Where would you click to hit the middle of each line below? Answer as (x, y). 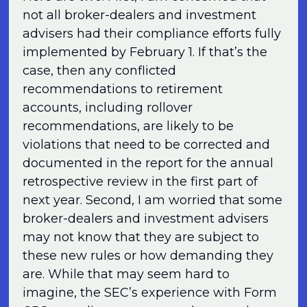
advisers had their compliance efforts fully (152, 33)
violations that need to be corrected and (147, 144)
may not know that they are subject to (141, 237)
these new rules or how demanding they (148, 255)
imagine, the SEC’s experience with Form (150, 292)
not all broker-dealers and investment (140, 15)
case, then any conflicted (100, 70)
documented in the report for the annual (148, 163)
